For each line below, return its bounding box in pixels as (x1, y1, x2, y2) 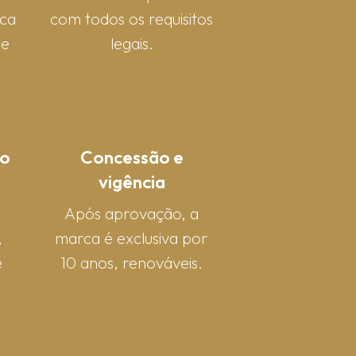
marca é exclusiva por (55, 227, 209, 248)
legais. (110, 33, 153, 53)
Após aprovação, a (64, 203, 199, 223)
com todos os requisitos (50, 8, 214, 29)
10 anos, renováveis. (60, 252, 203, 273)
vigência (98, 169, 165, 193)
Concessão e (79, 145, 184, 168)
